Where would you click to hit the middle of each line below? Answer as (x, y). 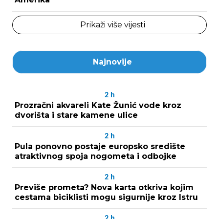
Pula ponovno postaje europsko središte (100, 146)
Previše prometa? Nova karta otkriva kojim (104, 187)
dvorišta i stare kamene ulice (76, 115)
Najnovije (112, 62)
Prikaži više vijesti (112, 24)
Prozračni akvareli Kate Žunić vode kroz (98, 105)
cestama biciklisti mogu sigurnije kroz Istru (106, 197)
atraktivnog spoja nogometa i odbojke (96, 156)
